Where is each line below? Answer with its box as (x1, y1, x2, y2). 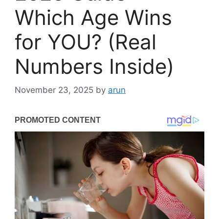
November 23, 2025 (15, 85, 93, 95)
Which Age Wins (15, 4, 172, 30)
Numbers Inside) (15, 53, 174, 79)
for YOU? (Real (15, 29, 156, 54)
